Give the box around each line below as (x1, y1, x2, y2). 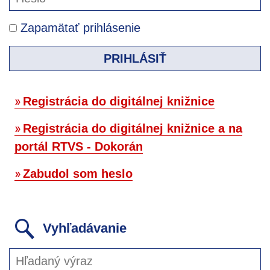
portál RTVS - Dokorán (14, 139, 143, 153)
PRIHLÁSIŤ (104, 51, 166, 65)
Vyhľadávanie (39, 220, 127, 236)
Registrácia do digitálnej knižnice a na (23, 121, 242, 135)
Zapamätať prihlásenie (17, 20, 140, 34)
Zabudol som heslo (23, 166, 133, 180)
